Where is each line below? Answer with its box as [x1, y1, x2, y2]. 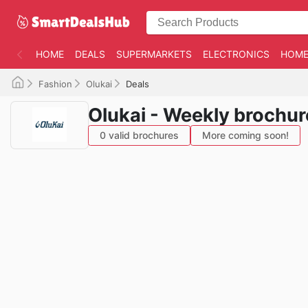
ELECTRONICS [203, 48, 269, 60]
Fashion [38, 78, 72, 89]
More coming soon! [202, 129, 289, 141]
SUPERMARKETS [116, 48, 192, 60]
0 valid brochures [100, 129, 179, 141]
